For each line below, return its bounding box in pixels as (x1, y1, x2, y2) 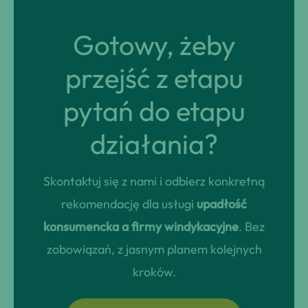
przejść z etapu (65, 60, 243, 95)
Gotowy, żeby (72, 27, 236, 62)
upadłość (197, 196, 247, 212)
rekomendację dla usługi (61, 196, 197, 212)
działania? (90, 126, 218, 161)
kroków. (132, 264, 176, 280)
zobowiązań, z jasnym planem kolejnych (46, 241, 262, 257)
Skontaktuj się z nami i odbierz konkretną (43, 173, 265, 189)
